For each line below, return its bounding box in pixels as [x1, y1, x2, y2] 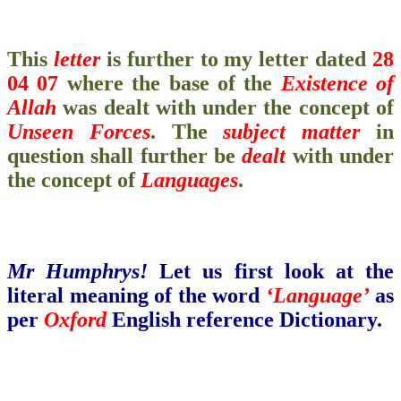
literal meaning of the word [7, 283, 266, 307]
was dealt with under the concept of [56, 95, 394, 119]
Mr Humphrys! [7, 259, 149, 283]
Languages [141, 167, 238, 192]
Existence [280, 71, 368, 95]
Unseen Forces [7, 119, 150, 143]
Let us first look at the [148, 259, 395, 283]
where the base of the [58, 71, 281, 95]
